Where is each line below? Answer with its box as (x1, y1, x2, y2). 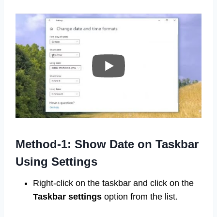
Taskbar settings (33, 192, 102, 202)
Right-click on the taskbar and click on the (33, 178, 194, 188)
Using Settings (15, 155, 97, 169)
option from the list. (102, 192, 178, 202)
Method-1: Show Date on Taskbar (15, 138, 199, 151)
